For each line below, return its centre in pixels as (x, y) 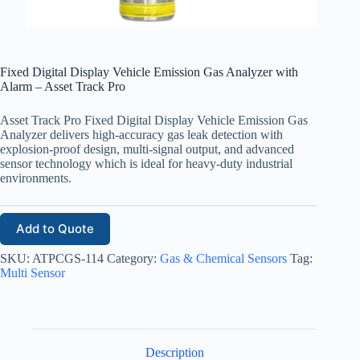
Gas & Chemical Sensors (223, 258)
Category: (133, 258)
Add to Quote (55, 229)
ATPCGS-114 (68, 258)
